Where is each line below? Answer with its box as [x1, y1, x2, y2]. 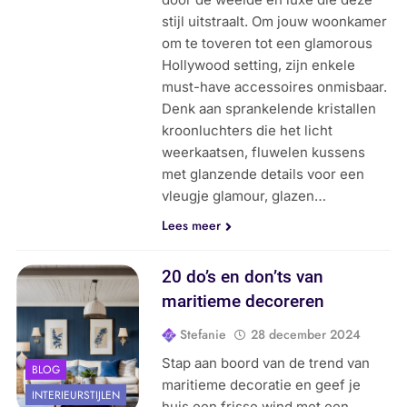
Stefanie [180, 325, 227, 344]
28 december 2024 [251, 325, 362, 344]
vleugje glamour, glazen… [162, 187, 327, 205]
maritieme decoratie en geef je [162, 376, 362, 394]
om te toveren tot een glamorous [162, 35, 373, 53]
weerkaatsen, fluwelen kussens [162, 144, 366, 162]
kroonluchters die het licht [162, 122, 333, 140]
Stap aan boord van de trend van [162, 354, 371, 372]
